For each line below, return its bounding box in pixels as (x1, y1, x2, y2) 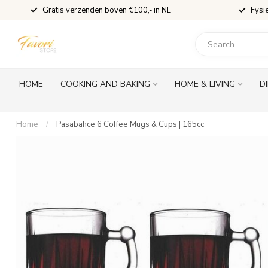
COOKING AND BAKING (60, 78, 150, 90)
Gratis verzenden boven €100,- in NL (42, 5, 171, 16)
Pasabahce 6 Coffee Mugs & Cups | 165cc (56, 119, 204, 130)
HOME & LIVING (175, 78, 235, 90)
